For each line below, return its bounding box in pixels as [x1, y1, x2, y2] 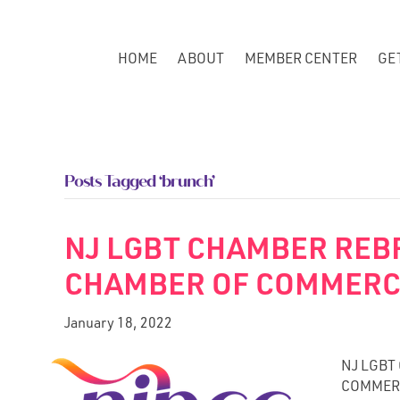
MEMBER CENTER [245, 53, 357, 68]
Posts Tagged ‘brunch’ [64, 171, 214, 191]
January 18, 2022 [64, 318, 172, 332]
